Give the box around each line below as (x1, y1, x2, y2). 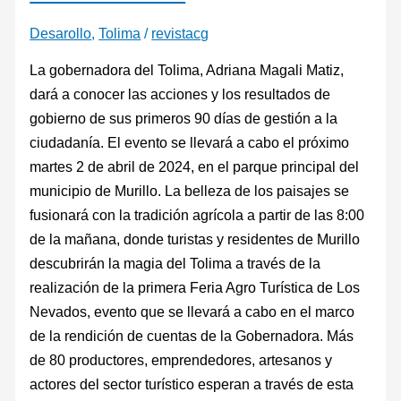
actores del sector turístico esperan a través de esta (30, 376, 354, 393)
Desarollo (30, 24, 92, 41)
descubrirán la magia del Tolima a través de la (30, 255, 321, 272)
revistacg (151, 24, 209, 41)
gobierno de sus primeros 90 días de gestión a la (30, 110, 338, 127)
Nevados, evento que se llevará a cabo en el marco (30, 303, 355, 320)
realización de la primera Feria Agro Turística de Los (30, 279, 361, 296)
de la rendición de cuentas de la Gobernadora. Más (30, 328, 354, 345)
